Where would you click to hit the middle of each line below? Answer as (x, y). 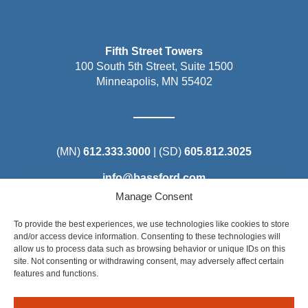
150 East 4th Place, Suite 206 (154, 274)
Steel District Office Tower (154, 259)
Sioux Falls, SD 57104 (154, 289)
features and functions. (56, 274)
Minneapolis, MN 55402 (154, 82)
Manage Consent (154, 196)
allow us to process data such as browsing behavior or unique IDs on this (150, 249)
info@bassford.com (154, 178)
